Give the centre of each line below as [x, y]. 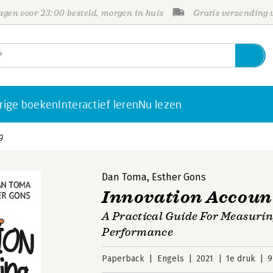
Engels [170, 259]
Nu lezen [160, 104]
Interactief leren [98, 104]
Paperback [123, 259]
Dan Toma [125, 177]
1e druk [240, 259]
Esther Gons [179, 177]
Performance [138, 232]
